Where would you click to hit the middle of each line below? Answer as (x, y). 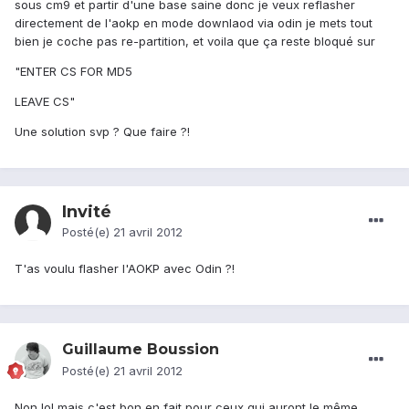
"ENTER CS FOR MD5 (73, 72)
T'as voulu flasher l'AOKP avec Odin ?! (125, 269)
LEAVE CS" (45, 102)
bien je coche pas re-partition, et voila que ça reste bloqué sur (195, 42)
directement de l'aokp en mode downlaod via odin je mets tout (194, 23)
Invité (87, 212)
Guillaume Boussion (141, 350)
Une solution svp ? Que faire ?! (102, 132)
